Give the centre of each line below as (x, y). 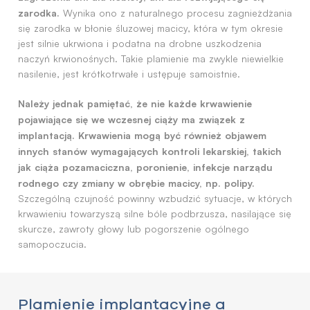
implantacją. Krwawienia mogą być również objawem (142, 135)
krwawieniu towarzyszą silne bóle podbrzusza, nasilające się (155, 213)
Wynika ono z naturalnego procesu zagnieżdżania (176, 13)
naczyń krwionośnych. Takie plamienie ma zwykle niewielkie (151, 58)
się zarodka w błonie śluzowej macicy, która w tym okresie (151, 28)
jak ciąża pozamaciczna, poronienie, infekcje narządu (145, 167)
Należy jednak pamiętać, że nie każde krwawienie (135, 103)
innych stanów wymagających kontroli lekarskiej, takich (150, 151)
